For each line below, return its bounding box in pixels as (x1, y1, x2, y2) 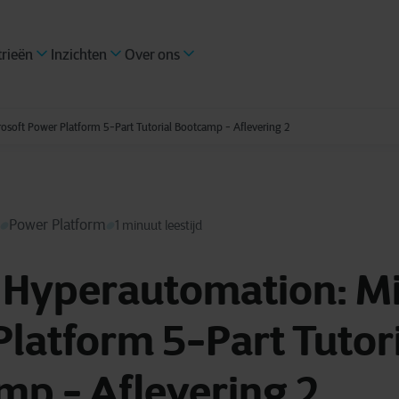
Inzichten (51, 45, 107, 63)
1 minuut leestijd (115, 217, 202, 233)
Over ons (125, 45, 180, 63)
